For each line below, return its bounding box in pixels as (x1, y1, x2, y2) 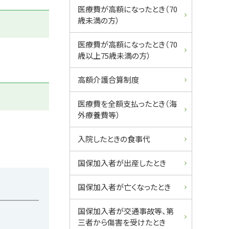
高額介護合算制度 (78, 74, 139, 85)
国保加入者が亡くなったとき (78, 181, 171, 192)
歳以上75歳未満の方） (78, 50, 151, 61)
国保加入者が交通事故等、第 (78, 205, 174, 216)
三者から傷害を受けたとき (78, 216, 166, 227)
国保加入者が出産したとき (78, 157, 166, 168)
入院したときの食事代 (78, 133, 150, 144)
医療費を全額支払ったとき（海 (78, 98, 177, 109)
